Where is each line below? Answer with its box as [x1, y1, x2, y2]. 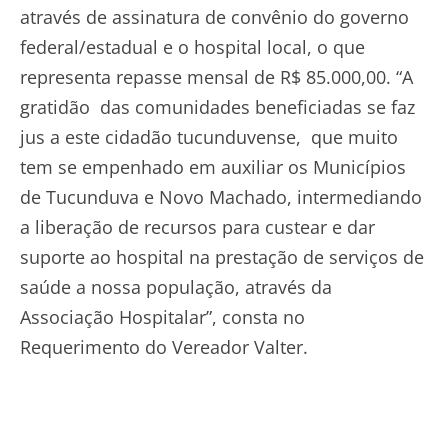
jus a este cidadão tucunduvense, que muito [20, 124, 398, 149]
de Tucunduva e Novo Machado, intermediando [20, 184, 422, 209]
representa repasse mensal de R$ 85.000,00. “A [20, 64, 413, 89]
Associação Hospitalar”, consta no [20, 304, 305, 329]
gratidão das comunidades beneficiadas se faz [20, 94, 415, 119]
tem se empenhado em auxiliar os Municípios [20, 154, 406, 179]
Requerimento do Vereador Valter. [20, 334, 308, 359]
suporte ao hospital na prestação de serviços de [20, 244, 424, 269]
